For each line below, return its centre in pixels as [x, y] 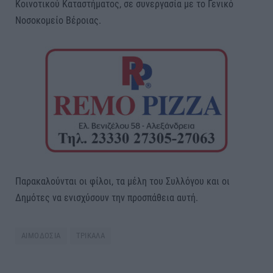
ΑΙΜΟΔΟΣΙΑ [41, 236]
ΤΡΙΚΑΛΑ [90, 236]
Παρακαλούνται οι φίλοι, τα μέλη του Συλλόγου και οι [122, 182]
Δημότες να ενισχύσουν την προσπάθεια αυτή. [107, 198]
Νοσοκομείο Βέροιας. [58, 20]
